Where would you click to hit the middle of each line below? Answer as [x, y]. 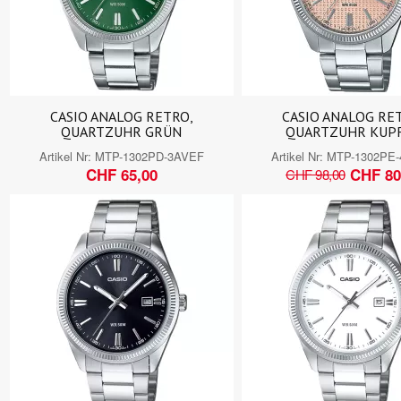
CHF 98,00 [316, 175]
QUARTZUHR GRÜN [122, 131]
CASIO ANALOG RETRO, [121, 116]
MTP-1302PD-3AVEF [149, 156]
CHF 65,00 [121, 174]
